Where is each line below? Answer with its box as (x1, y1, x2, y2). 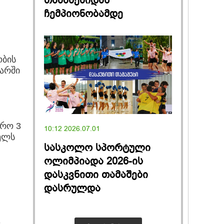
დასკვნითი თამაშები (44, 167, 148, 181)
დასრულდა (44, 181, 100, 195)
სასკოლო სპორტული (44, 140, 150, 154)
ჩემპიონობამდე (44, 7, 123, 21)
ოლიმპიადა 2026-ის (44, 154, 143, 168)
